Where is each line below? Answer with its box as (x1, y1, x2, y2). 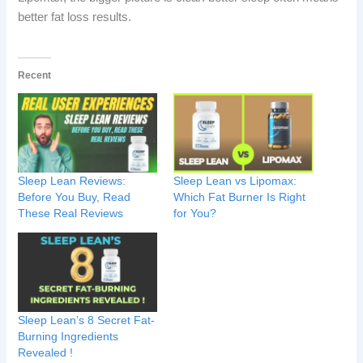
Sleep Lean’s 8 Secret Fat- (18, 314, 156, 327)
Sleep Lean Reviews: (18, 173, 126, 187)
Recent (18, 69, 52, 81)
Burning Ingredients (18, 330, 119, 344)
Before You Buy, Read (18, 190, 131, 203)
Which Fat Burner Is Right (173, 190, 305, 203)
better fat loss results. (18, 10, 132, 23)
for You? (173, 206, 216, 220)
